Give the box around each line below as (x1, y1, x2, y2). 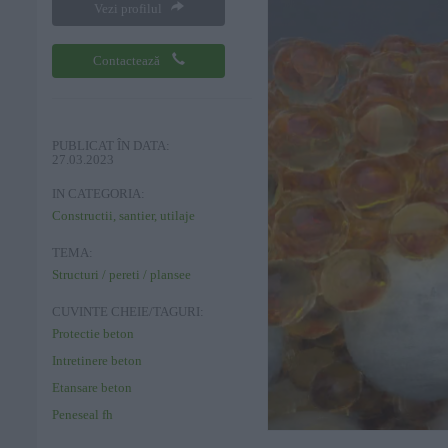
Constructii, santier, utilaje (52, 208, 195, 223)
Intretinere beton (52, 353, 142, 368)
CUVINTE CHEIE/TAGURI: (52, 305, 204, 319)
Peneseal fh (52, 407, 113, 422)
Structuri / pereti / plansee (52, 267, 191, 282)
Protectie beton (52, 326, 134, 341)
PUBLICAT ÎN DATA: (52, 139, 170, 153)
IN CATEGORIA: (52, 187, 145, 201)
